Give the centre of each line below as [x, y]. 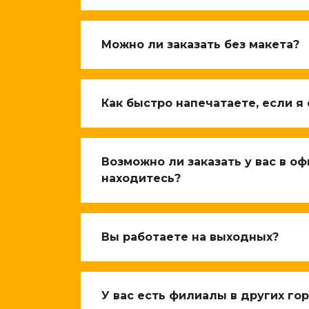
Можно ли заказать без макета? [200, 44]
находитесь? [141, 178]
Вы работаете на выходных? [190, 237]
